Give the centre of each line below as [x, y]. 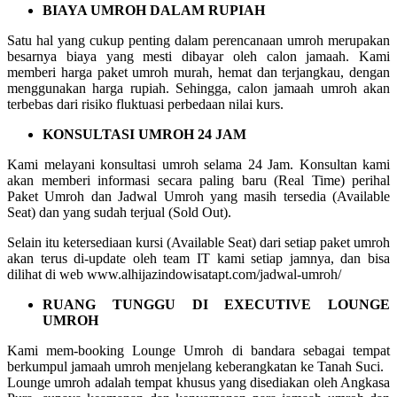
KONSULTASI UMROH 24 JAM [144, 134]
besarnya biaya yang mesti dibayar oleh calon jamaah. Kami [198, 56]
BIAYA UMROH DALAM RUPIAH [154, 10]
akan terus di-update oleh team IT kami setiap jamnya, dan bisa [198, 258]
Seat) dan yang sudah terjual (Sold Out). [119, 212]
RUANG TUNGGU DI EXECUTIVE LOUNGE [216, 304]
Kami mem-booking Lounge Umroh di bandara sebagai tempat [198, 350]
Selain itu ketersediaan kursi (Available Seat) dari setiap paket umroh [198, 242]
